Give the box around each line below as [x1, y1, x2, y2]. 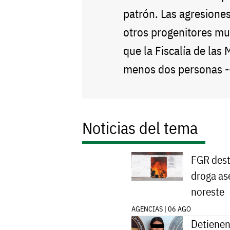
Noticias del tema [82, 117, 198, 139]
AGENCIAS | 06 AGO [131, 204, 191, 214]
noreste [191, 185, 224, 199]
